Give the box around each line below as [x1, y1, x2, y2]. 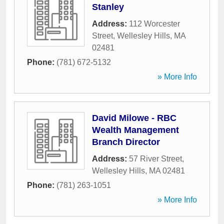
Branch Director [92, 137, 160, 147]
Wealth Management [92, 125, 179, 135]
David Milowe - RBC [92, 113, 176, 123]
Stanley [92, 2, 124, 12]
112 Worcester [129, 19, 180, 28]
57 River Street [129, 154, 182, 163]
